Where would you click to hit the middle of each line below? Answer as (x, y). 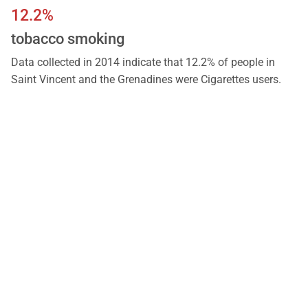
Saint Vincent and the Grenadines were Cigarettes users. (146, 79)
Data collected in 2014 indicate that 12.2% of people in (143, 62)
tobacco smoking (68, 38)
